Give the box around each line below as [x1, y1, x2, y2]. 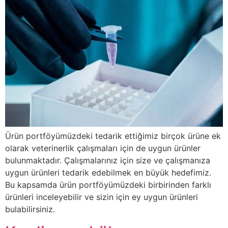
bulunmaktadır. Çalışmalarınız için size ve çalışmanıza [5, 155, 210, 166]
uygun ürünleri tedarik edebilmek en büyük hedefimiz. [5, 167, 211, 178]
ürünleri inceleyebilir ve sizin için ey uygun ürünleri [5, 192, 198, 203]
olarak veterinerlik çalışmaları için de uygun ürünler [5, 143, 201, 154]
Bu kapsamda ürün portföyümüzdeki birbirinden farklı [5, 180, 211, 190]
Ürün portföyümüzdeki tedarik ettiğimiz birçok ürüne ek [5, 131, 221, 141]
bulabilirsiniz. [5, 204, 55, 215]
